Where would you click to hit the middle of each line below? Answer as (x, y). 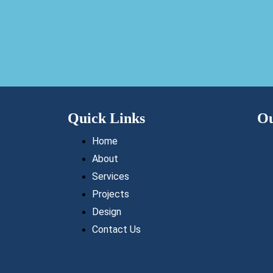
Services (111, 176)
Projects (111, 194)
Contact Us (117, 229)
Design (107, 211)
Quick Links (107, 118)
